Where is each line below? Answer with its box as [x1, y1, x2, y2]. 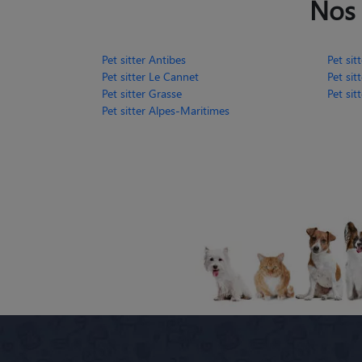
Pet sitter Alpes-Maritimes [102, 102, 229, 118]
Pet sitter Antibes [102, 51, 186, 67]
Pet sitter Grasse [102, 85, 182, 101]
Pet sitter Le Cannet [102, 68, 199, 84]
